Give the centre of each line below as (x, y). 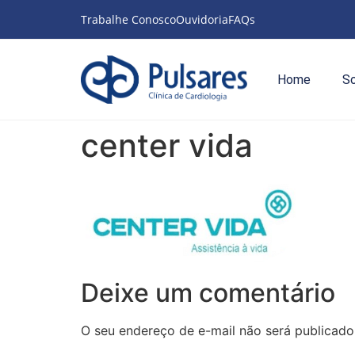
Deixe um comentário (208, 293)
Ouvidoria (202, 20)
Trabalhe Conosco (128, 20)
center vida (167, 145)
